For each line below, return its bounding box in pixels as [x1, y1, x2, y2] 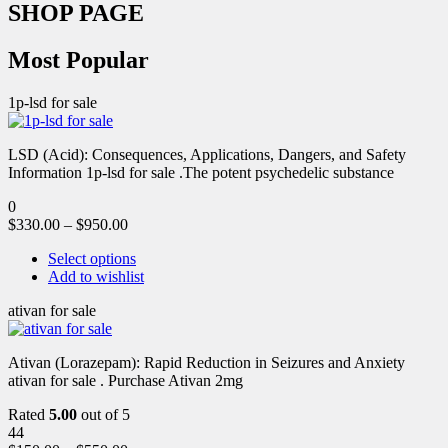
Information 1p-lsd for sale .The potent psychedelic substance [8, 163, 394, 181]
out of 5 [77, 405, 130, 423]
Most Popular [8, 46, 149, 73]
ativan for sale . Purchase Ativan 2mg [8, 371, 243, 389]
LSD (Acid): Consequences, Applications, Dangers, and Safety [8, 145, 406, 163]
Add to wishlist [48, 267, 144, 285]
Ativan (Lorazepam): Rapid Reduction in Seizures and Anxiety [8, 353, 405, 371]
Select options [48, 249, 136, 267]
